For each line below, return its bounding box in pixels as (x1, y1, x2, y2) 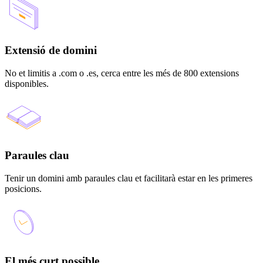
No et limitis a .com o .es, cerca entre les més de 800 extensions (5, 68, 239, 78)
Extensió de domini (5, 43, 97, 56)
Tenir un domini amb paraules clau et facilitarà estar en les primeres (5, 173, 252, 184)
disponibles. (5, 78, 49, 89)
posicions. (5, 184, 42, 194)
